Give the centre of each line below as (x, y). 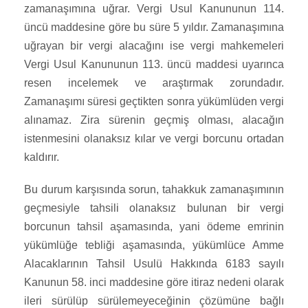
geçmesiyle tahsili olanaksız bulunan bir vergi (154, 208)
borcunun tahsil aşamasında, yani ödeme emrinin (154, 227)
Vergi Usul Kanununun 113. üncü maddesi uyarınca (154, 65)
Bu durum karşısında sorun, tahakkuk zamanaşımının (154, 190)
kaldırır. (42, 157)
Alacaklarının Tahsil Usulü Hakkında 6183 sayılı (154, 264)
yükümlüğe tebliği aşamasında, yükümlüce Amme (154, 245)
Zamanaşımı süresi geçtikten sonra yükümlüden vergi (154, 102)
